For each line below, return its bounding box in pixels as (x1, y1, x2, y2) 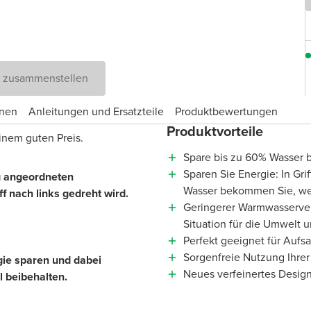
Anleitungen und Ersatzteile (28, 103, 164, 120)
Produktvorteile (167, 120, 263, 142)
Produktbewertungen (175, 103, 278, 120)
